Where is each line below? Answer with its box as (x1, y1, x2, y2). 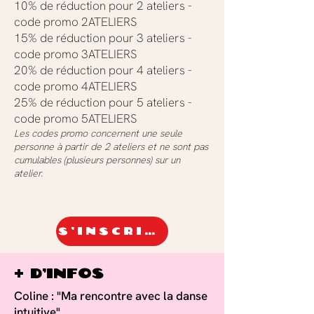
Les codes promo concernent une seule (14, 127, 182, 139)
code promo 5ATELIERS (14, 111, 137, 126)
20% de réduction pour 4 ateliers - (14, 62, 192, 78)
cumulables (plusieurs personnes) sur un (14, 153, 180, 166)
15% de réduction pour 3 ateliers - (14, 30, 192, 46)
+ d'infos (14, 267, 104, 281)
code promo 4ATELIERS (14, 78, 137, 94)
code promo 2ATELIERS (14, 14, 137, 29)
